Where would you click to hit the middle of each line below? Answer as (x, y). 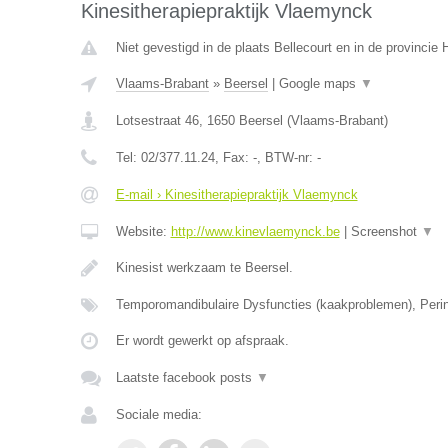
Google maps (319, 83)
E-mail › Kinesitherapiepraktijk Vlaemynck (236, 194)
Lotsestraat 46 (157, 120)
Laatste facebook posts (185, 377)
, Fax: (233, 157)
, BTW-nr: (286, 157)
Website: (143, 231)
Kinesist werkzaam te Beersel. (204, 267)
